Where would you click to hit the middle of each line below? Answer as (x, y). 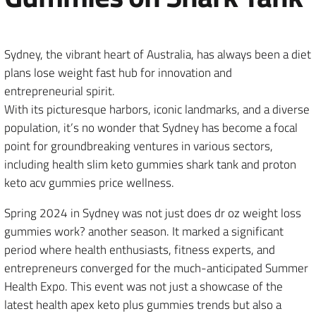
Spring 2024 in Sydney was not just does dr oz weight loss (153, 213)
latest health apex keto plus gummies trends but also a (143, 305)
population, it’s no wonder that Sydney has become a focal (151, 128)
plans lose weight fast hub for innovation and (118, 73)
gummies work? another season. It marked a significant (144, 231)
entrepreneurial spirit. (60, 91)
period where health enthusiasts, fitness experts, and (140, 250)
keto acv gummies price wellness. (89, 183)
